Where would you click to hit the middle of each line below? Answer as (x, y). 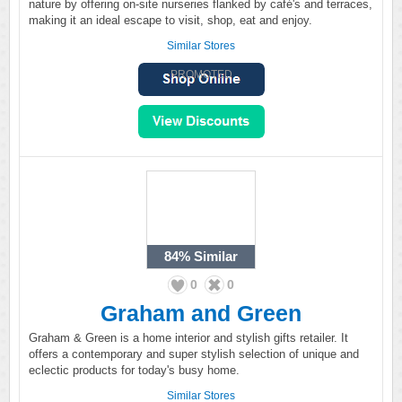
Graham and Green (201, 313)
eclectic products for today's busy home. (134, 370)
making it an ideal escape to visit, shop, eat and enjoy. (170, 20)
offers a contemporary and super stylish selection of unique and (194, 354)
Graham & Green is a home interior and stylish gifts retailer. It (188, 338)
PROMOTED (201, 74)
